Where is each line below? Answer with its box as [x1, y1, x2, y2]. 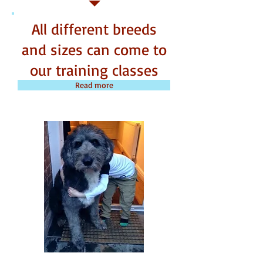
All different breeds [31, 19, 157, 38]
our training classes [29, 60, 159, 79]
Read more [75, 80, 113, 90]
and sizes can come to [21, 40, 167, 59]
